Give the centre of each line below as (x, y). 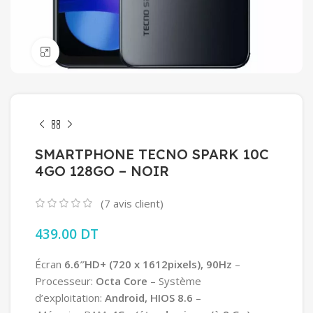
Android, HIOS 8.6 (150, 297)
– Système (176, 281)
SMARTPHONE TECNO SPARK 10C (152, 154)
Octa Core (122, 281)
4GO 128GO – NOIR (102, 171)
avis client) (137, 203)
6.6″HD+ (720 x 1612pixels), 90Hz (148, 264)
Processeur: (64, 281)
